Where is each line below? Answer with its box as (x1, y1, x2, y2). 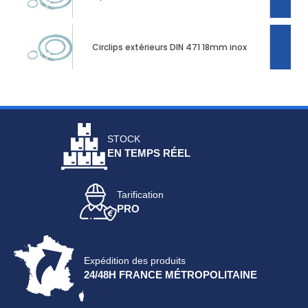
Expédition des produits (84, 255, 186, 267)
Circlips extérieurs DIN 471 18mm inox (91, 41, 247, 53)
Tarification (116, 189, 164, 201)
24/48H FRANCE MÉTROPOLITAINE (84, 269, 257, 281)
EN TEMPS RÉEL (107, 147, 191, 159)
